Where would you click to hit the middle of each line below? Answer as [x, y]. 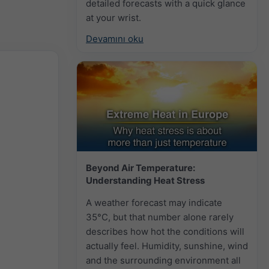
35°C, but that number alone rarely [160, 217]
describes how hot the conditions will [165, 231]
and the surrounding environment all [163, 260]
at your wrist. [113, 17]
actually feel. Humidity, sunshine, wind [167, 246]
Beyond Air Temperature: [141, 168]
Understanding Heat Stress [145, 180]
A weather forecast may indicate [154, 202]
